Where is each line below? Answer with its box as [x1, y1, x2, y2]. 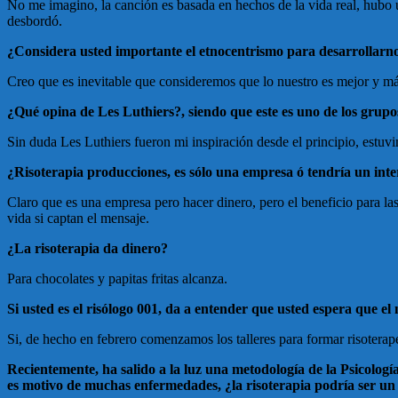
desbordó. [7, 13, 62, 29]
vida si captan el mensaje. [7, 211, 149, 227]
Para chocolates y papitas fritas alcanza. [7, 271, 227, 287]
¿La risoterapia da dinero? [7, 241, 168, 257]
